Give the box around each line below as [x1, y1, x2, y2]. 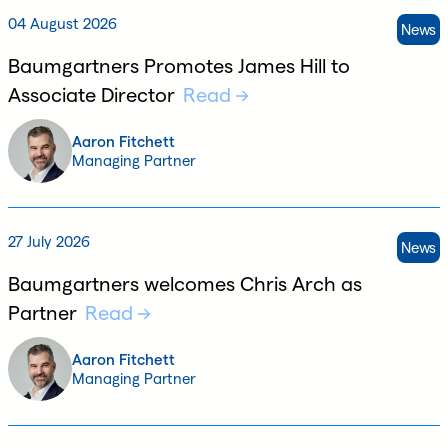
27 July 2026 [8, 232, 90, 250]
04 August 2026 [8, 14, 117, 32]
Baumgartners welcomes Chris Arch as [8, 272, 362, 295]
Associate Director [8, 83, 175, 106]
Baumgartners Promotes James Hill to [8, 54, 350, 77]
